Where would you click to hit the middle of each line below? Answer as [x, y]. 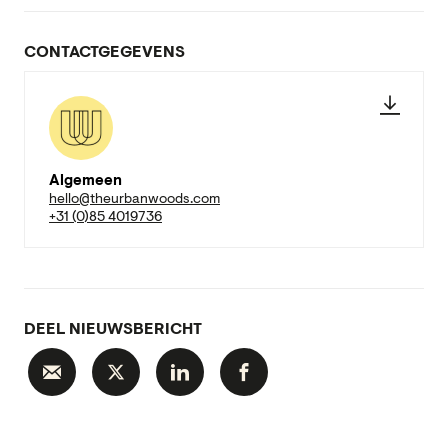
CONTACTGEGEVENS [104, 52]
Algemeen [85, 181]
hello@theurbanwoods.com [134, 199]
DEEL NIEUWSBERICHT [113, 329]
